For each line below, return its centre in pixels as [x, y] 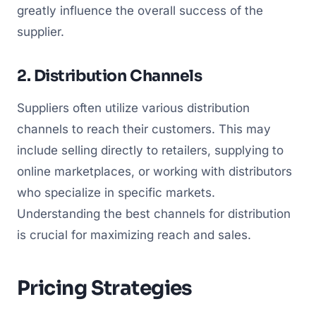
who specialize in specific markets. [116, 192]
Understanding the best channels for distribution [154, 213]
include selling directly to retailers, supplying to [150, 150]
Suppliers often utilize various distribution [133, 108]
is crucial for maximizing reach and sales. [134, 235]
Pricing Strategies [105, 288]
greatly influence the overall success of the [140, 10]
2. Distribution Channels [110, 75]
